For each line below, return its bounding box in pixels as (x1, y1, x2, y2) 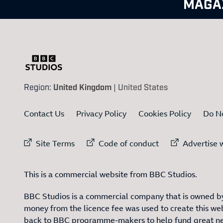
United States (118, 82, 168, 92)
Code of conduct (99, 138, 159, 149)
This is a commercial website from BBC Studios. (24, 169, 197, 180)
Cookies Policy (138, 108, 191, 119)
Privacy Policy (76, 108, 126, 119)
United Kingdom (53, 82, 111, 92)
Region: (24, 82, 53, 92)
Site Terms (36, 138, 75, 149)
